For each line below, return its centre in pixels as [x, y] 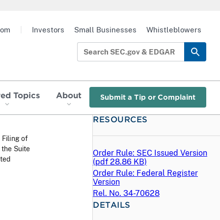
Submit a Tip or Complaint [148, 97]
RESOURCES [120, 119]
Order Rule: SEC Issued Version [150, 153]
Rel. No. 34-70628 [126, 193]
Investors [48, 30]
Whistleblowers [174, 30]
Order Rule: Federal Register [145, 173]
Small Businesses [105, 30]
